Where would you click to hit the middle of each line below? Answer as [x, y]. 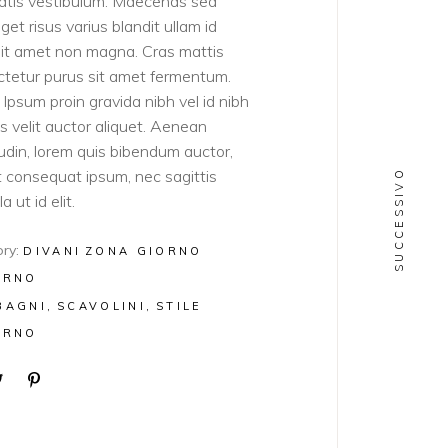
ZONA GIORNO [144, 251]
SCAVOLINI [101, 306]
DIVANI [52, 251]
